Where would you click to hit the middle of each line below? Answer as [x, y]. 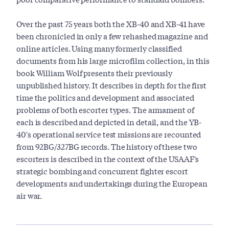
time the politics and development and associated [105, 97]
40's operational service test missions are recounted [109, 134]
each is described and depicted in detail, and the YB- [109, 122]
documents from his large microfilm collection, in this [113, 61]
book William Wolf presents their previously [95, 73]
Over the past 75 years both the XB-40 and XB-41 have [111, 24]
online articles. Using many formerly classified [99, 48]
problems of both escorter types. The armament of [105, 110]
